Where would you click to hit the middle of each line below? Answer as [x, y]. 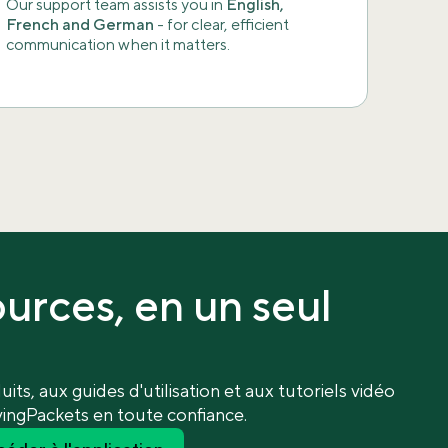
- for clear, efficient [222, 25]
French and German [80, 25]
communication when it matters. [118, 45]
